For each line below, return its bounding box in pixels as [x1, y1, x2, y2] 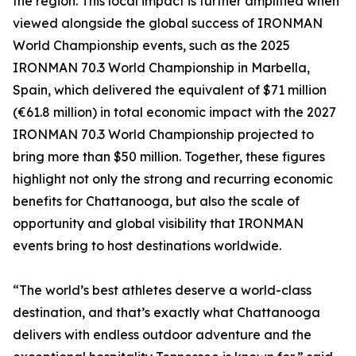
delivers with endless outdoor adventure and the [13, 326, 311, 342]
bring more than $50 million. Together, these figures [13, 148, 325, 164]
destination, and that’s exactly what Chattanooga [13, 304, 320, 320]
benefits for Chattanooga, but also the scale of [13, 192, 300, 209]
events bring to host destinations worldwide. [13, 237, 281, 253]
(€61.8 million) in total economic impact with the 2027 [13, 103, 336, 120]
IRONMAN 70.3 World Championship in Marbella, [13, 59, 310, 75]
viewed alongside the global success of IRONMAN [13, 14, 323, 31]
